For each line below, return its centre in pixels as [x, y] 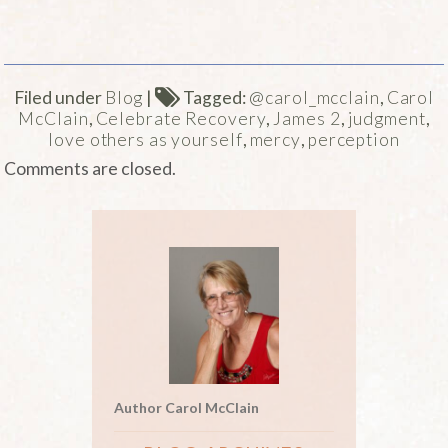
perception [353, 139]
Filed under [59, 97]
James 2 [307, 118]
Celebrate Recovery [181, 118]
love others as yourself [145, 139]
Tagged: [215, 97]
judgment [386, 118]
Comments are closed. [90, 169]
